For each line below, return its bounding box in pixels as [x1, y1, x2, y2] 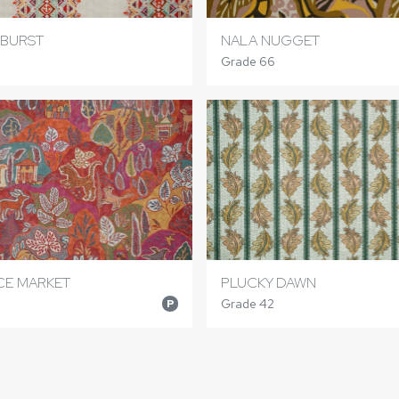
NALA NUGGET [221, 31, 321, 51]
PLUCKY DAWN [221, 273, 317, 292]
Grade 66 [221, 53, 276, 70]
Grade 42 [221, 295, 275, 312]
